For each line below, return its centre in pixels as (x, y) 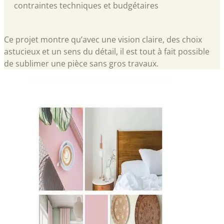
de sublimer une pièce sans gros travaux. (81, 64)
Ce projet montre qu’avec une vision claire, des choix (103, 40)
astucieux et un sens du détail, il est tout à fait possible (107, 52)
